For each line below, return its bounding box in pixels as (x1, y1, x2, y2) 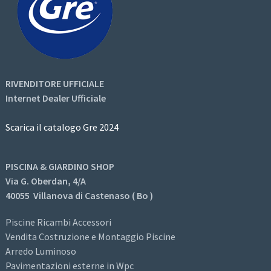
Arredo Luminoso (5, 244, 76, 257)
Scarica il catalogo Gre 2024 (5, 120, 119, 133)
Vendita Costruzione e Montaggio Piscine (5, 230, 175, 243)
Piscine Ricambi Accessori (5, 215, 111, 228)
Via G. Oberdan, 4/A (5, 174, 86, 187)
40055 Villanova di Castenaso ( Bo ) (5, 189, 153, 201)
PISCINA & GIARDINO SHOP (5, 160, 114, 172)
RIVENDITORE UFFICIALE (5, 77, 104, 90)
